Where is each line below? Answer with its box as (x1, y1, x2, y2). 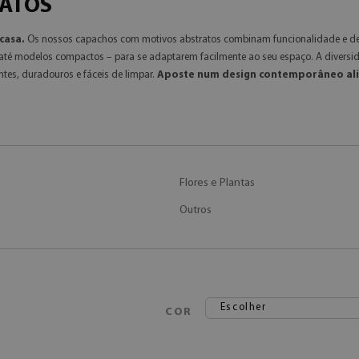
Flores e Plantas (179, 177, 255, 189)
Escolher (220, 302, 267, 313)
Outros (179, 204, 212, 216)
